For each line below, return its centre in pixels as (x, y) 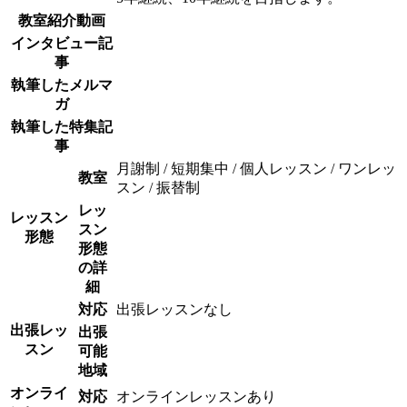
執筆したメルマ (61, 84)
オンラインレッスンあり (196, 396)
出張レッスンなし (174, 309)
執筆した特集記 (61, 126)
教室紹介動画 (61, 20)
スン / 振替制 (158, 187)
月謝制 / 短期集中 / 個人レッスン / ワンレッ (256, 168)
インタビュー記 (61, 43)
